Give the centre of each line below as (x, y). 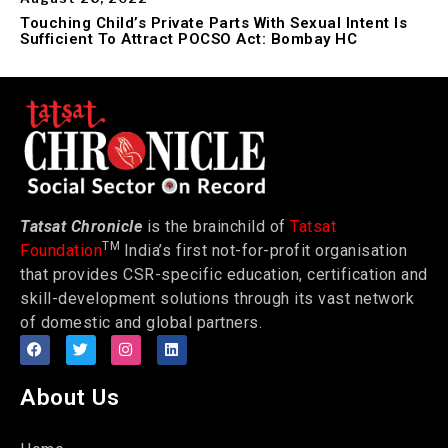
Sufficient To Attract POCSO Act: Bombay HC (188, 39)
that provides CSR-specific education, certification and (224, 274)
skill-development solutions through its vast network (217, 298)
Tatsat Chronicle (81, 226)
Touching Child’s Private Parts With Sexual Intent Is (213, 23)
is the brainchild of (216, 226)
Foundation (61, 250)
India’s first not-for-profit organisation (265, 250)
